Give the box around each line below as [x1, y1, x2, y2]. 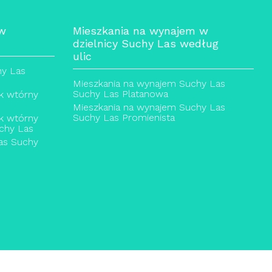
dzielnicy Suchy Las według [72, 37, 219, 50]
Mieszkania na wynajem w [72, 24, 208, 37]
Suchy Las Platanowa [72, 88, 168, 100]
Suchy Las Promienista [72, 112, 175, 123]
